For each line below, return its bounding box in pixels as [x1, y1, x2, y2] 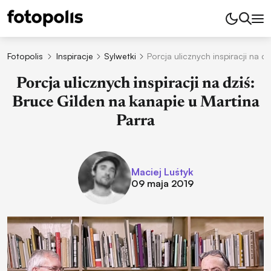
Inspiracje [56, 50, 93, 61]
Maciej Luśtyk [131, 165, 194, 178]
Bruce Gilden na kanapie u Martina [11, 95, 260, 111]
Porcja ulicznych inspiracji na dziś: [16, 76, 255, 93]
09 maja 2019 [131, 177, 194, 189]
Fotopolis [7, 50, 43, 61]
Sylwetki [103, 50, 136, 61]
